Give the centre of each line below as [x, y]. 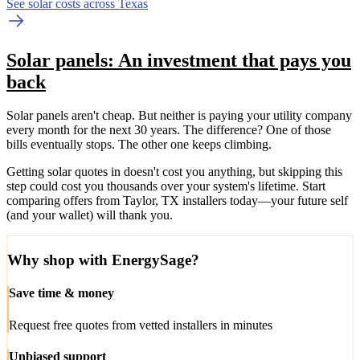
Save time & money [61, 293]
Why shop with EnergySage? [103, 260]
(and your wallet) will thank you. [90, 215]
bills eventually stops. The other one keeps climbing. [139, 145]
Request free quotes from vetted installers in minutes [141, 325]
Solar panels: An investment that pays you [179, 60]
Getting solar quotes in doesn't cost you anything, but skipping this [174, 172]
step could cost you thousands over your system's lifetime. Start [166, 186]
